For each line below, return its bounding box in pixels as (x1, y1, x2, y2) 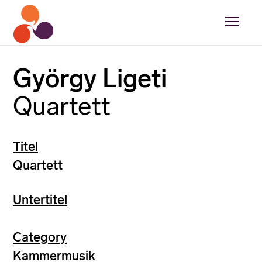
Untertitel (13, 191, 67, 208)
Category (13, 229, 67, 245)
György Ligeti (13, 63, 167, 94)
